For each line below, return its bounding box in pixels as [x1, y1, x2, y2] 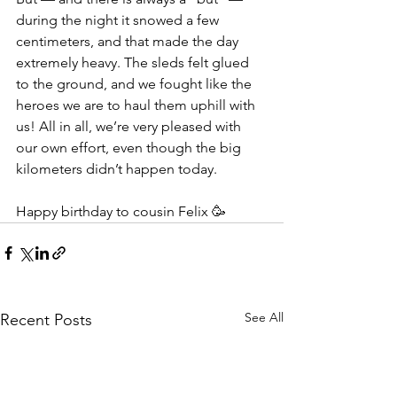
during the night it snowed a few [16, 12, 222, 28]
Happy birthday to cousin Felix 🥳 [16, 203, 226, 220]
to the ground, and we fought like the [16, 75, 255, 92]
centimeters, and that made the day [16, 33, 242, 50]
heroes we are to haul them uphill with [16, 97, 259, 113]
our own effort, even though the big [16, 139, 245, 156]
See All [245, 309, 284, 325]
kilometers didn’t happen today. [16, 160, 217, 177]
